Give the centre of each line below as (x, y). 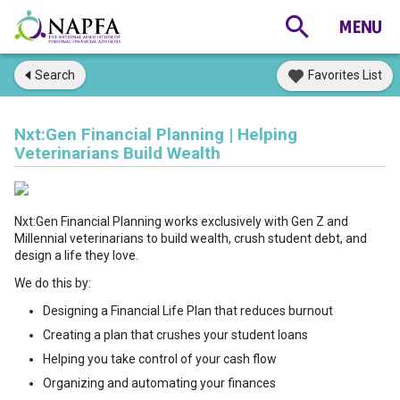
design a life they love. (78, 255)
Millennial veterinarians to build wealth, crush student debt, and (191, 238)
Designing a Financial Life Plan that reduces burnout (188, 311)
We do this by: (53, 283)
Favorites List (345, 75)
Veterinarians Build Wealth (117, 153)
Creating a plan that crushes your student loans (175, 335)
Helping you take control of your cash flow (160, 359)
